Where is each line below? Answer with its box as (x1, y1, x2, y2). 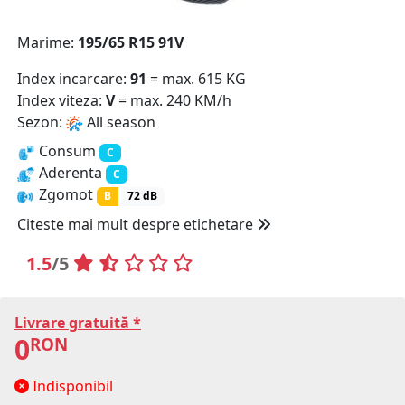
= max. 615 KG (146, 69, 246, 89)
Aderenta (35, 163, 106, 184)
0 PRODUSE (147, 16, 228, 36)
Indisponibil (29, 375, 113, 396)
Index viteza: (17, 90, 106, 110)
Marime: (17, 33, 78, 52)
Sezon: (17, 112, 66, 132)
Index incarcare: (17, 69, 130, 89)
